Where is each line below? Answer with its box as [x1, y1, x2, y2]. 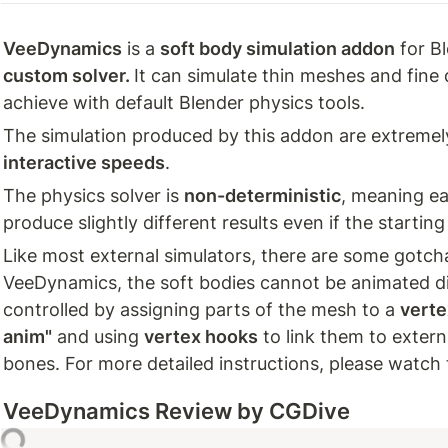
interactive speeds [3, 152, 165, 173]
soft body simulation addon [160, 38, 395, 59]
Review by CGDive [150, 397, 350, 424]
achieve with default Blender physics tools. [3, 92, 370, 113]
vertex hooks [144, 326, 258, 347]
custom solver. [3, 65, 134, 86]
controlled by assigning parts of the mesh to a [3, 299, 400, 320]
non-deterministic [184, 185, 341, 206]
